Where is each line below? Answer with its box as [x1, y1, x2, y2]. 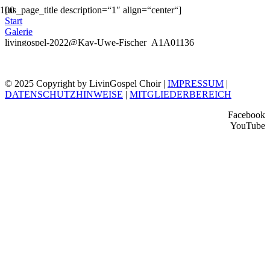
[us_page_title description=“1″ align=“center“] [5, 5, 181, 15]
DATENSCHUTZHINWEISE [5, 89, 123, 99]
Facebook [228, 110, 265, 120]
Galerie [5, 27, 33, 37]
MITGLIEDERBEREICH [130, 89, 231, 99]
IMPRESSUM [168, 78, 224, 89]
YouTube [230, 121, 265, 131]
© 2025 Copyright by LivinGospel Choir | [5, 78, 168, 89]
